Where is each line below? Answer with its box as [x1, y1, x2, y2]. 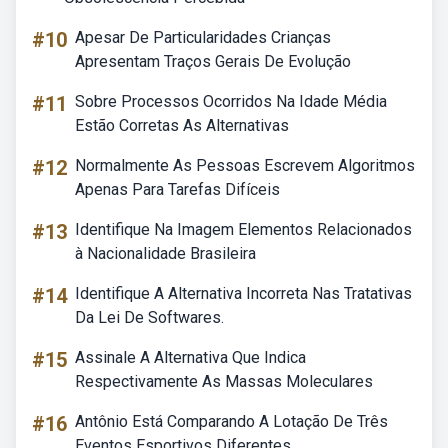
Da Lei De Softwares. [75, 308, 224, 327]
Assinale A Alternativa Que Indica [75, 348, 306, 367]
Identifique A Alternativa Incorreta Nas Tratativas [75, 284, 412, 303]
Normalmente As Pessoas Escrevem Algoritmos [75, 156, 415, 175]
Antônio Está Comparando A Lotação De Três [75, 412, 388, 431]
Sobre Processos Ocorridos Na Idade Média [75, 92, 387, 111]
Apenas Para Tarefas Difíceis [75, 180, 280, 199]
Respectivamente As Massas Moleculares [75, 372, 373, 391]
